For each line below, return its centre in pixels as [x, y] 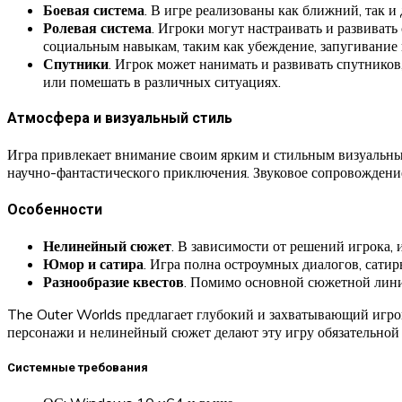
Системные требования [78, 368]
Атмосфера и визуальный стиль [120, 118]
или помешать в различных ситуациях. [162, 81]
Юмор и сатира [93, 263]
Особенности [55, 209]
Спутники [76, 63]
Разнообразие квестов [114, 281]
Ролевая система [97, 27]
